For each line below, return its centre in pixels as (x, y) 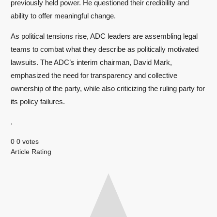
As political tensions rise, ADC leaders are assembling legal (104, 36)
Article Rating (31, 152)
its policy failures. (38, 101)
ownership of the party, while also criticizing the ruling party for (108, 88)
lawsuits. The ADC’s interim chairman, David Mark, (91, 62)
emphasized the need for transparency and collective (94, 75)
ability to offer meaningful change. (63, 16)
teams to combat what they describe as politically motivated (105, 49)
